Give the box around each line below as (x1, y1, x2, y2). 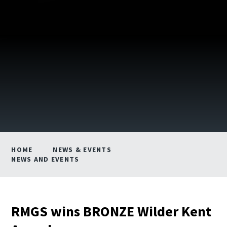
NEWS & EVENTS (53, 144, 111, 154)
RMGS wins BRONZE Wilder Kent (11, 202, 212, 220)
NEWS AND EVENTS (11, 154, 80, 164)
